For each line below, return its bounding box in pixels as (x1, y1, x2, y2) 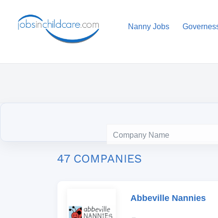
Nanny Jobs (127, 22, 169, 31)
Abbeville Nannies (130, 193, 206, 203)
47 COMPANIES (57, 152, 142, 165)
